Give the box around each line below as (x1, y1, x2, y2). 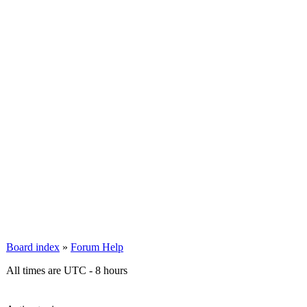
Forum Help (71, 241, 123, 253)
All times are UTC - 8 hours (6, 265, 127, 276)
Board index (6, 241, 60, 253)
